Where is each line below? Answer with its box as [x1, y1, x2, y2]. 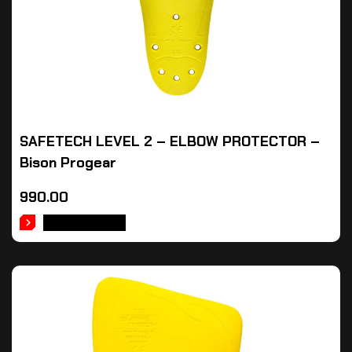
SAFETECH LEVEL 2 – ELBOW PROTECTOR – [20, 132, 320, 151]
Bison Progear [20, 153, 116, 172]
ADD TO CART [43, 214, 126, 231]
